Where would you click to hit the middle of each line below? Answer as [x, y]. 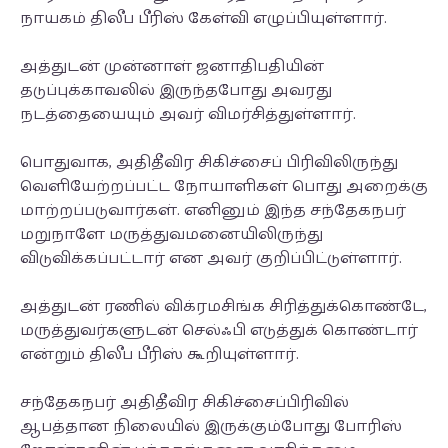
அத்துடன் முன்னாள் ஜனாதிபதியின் [172, 66]
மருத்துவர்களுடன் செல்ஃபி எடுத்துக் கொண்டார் [219, 330]
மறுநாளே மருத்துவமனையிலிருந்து [171, 234]
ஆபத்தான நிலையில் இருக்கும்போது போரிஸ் [211, 426]
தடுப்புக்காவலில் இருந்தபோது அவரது [176, 90]
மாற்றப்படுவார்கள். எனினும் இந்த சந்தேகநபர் [213, 210]
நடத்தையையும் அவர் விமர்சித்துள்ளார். [190, 114]
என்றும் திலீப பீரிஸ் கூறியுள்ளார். [161, 354]
